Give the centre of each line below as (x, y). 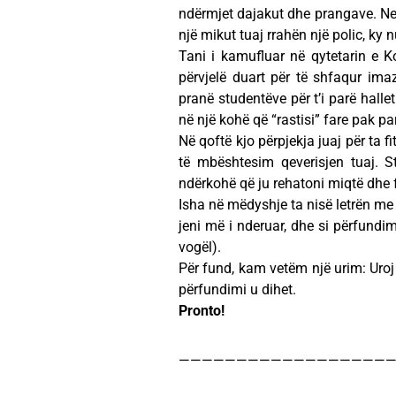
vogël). (200, 247)
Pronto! (202, 311)
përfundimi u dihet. (237, 290)
